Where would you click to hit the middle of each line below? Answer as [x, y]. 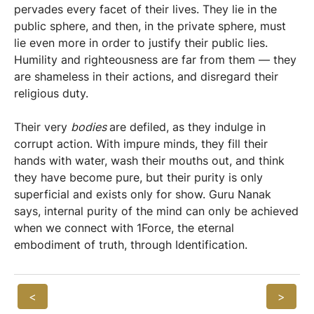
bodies [90, 127]
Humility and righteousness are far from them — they [155, 60]
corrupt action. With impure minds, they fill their [141, 144]
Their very [42, 127]
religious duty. [51, 93]
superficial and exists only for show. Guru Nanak [143, 194]
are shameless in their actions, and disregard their [146, 76]
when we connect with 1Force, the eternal [124, 228]
